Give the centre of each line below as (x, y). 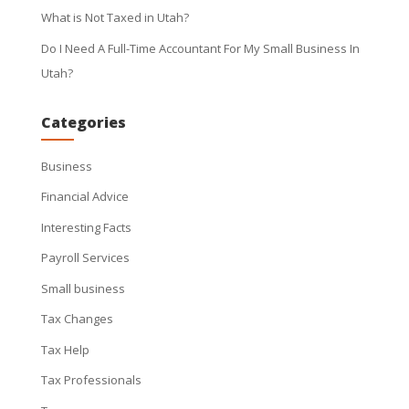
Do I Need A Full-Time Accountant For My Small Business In (200, 48)
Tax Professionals (91, 380)
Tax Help (65, 349)
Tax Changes (77, 319)
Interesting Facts (86, 227)
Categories (83, 122)
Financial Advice (84, 196)
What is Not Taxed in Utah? (115, 17)
